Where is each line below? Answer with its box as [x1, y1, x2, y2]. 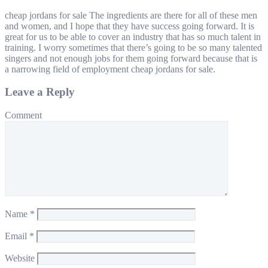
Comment [5, 110, 42, 120]
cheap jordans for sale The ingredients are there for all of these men [5, 10, 257, 20]
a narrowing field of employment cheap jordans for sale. [5, 63, 215, 74]
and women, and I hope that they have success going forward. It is [5, 20, 254, 31]
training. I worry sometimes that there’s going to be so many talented [5, 42, 262, 53]
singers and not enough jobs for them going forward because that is [5, 53, 257, 63]
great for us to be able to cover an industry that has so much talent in [5, 31, 261, 42]
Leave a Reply [5, 86, 75, 99]
